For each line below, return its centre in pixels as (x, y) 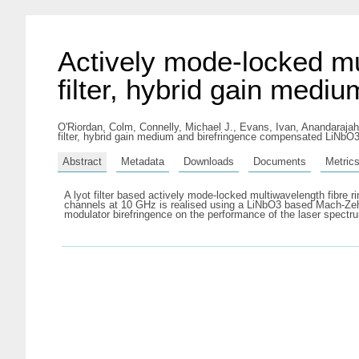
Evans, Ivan (268, 127)
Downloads (209, 161)
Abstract (82, 161)
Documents (280, 161)
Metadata (143, 161)
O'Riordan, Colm (95, 127)
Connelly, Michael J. (186, 127)
